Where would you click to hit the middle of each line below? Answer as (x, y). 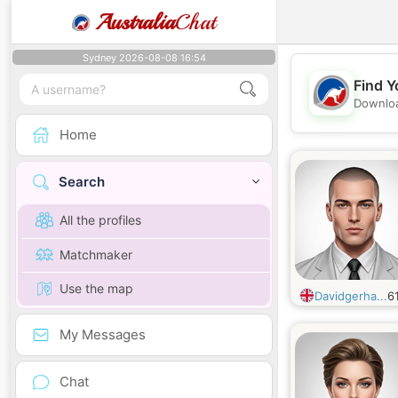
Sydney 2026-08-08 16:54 (144, 58)
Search (82, 182)
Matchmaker (96, 254)
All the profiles (100, 220)
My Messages (103, 334)
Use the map (96, 288)
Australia (135, 22)
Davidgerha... (351, 296)
